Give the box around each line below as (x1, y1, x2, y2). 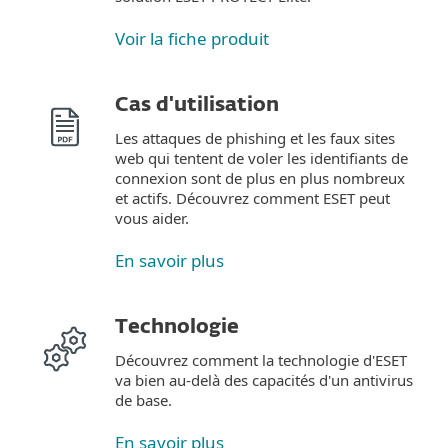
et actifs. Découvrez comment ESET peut (115, 188, 390, 208)
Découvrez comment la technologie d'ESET (115, 350, 407, 370)
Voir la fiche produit (115, 27, 269, 50)
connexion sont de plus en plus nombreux (115, 168, 405, 188)
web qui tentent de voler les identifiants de (115, 148, 408, 168)
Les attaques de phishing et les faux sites (115, 128, 395, 148)
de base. (115, 390, 172, 410)
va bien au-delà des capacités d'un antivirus (115, 370, 413, 390)
